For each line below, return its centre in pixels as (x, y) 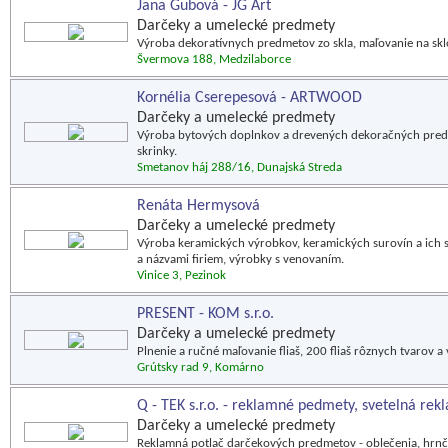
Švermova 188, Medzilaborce (214, 59)
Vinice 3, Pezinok (181, 275)
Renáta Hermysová (198, 206)
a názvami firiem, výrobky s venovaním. (240, 259)
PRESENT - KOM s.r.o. (205, 314)
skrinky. (157, 151)
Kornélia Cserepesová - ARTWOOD (249, 98)
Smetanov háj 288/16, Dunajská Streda (239, 167)
